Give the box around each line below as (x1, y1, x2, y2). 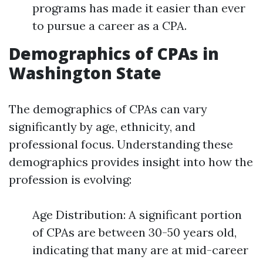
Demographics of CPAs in (9, 42, 219, 65)
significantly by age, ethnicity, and (9, 119, 195, 134)
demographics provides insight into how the (9, 154, 253, 169)
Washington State (9, 62, 161, 84)
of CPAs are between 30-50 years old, (32, 225, 237, 240)
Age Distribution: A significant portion (32, 207, 242, 222)
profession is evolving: (9, 172, 131, 187)
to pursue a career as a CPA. (32, 18, 187, 33)
